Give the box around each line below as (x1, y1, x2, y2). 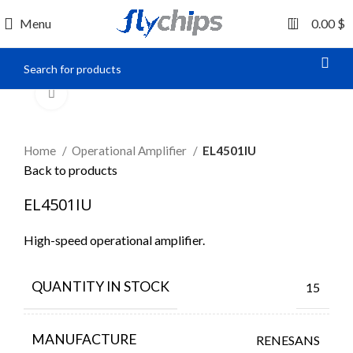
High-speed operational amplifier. (24, 232, 205, 247)
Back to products (24, 162, 117, 177)
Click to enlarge (67, 87, 150, 101)
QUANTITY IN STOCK (32, 278, 169, 295)
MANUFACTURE (32, 331, 137, 347)
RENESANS (256, 332, 320, 347)
